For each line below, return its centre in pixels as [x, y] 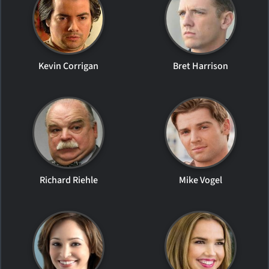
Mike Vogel [200, 180]
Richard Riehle [68, 180]
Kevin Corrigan [69, 66]
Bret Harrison [200, 66]
